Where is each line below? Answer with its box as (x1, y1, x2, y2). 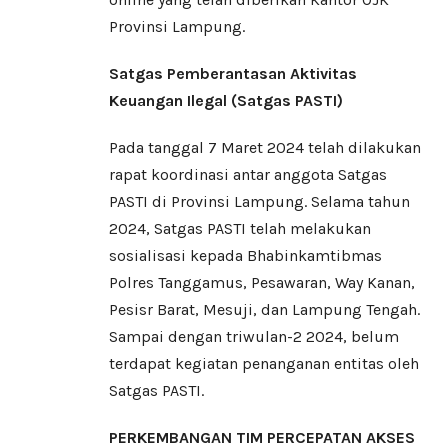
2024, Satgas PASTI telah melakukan (109, 219, 371, 239)
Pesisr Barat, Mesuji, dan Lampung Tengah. (109, 300, 420, 320)
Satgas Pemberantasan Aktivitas (109, 64, 357, 84)
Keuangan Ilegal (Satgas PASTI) (109, 91, 343, 111)
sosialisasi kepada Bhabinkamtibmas (109, 246, 382, 266)
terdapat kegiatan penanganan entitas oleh (109, 354, 419, 374)
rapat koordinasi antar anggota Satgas (109, 165, 387, 185)
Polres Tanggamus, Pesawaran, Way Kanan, (109, 273, 415, 293)
